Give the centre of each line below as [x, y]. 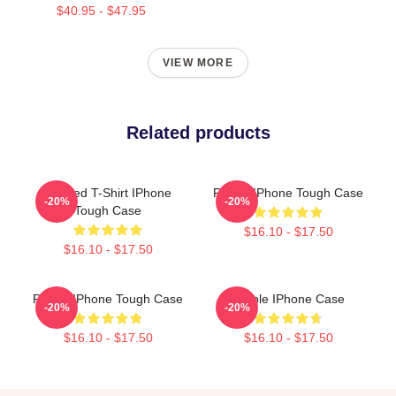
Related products [198, 132]
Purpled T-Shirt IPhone [108, 192]
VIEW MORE [198, 62]
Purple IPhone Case [288, 298]
